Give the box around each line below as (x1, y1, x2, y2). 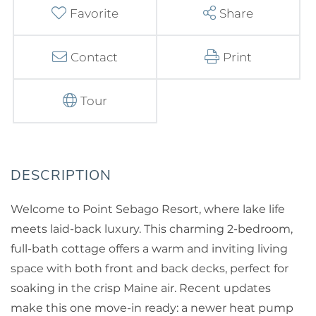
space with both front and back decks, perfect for (11, 261, 288, 275)
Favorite (70, 6, 119, 20)
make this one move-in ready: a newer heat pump (11, 300, 293, 315)
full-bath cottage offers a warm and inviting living (11, 241, 288, 255)
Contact (71, 49, 118, 64)
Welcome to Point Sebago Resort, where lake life (11, 202, 285, 216)
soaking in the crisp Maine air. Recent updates (11, 281, 271, 295)
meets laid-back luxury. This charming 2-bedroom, (11, 221, 293, 236)
